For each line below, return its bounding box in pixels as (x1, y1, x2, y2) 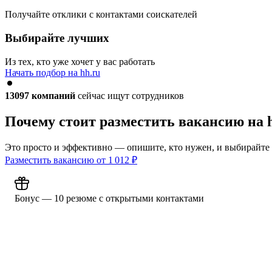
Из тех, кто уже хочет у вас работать (5, 56, 155, 67)
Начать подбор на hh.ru (5, 67, 100, 78)
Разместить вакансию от (5, 154, 108, 165)
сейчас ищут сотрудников (75, 90, 184, 101)
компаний (32, 90, 75, 101)
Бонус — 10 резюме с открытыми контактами (15, 192, 204, 203)
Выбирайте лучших (5, 32, 109, 45)
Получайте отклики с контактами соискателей (5, 9, 197, 20)
